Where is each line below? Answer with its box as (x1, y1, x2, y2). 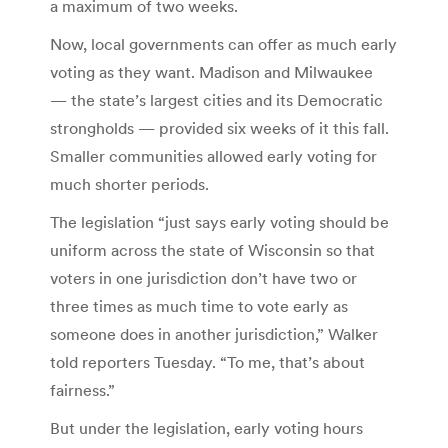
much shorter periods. (50, 173, 209, 194)
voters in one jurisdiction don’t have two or (50, 267, 357, 288)
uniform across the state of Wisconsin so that (50, 239, 375, 260)
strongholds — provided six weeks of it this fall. (50, 117, 389, 138)
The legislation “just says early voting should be (50, 211, 389, 232)
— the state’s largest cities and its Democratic (50, 89, 383, 110)
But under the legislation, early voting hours (50, 417, 363, 438)
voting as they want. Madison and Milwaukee (50, 61, 373, 82)
